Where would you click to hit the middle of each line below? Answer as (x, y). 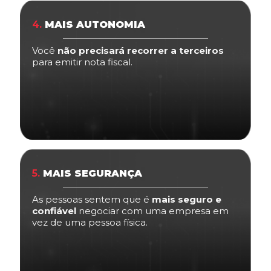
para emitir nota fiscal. (82, 62)
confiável (54, 211)
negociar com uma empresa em (152, 211)
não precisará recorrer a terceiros (141, 50)
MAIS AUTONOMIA (93, 24)
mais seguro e (187, 199)
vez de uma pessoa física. (90, 222)
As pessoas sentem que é (92, 199)
